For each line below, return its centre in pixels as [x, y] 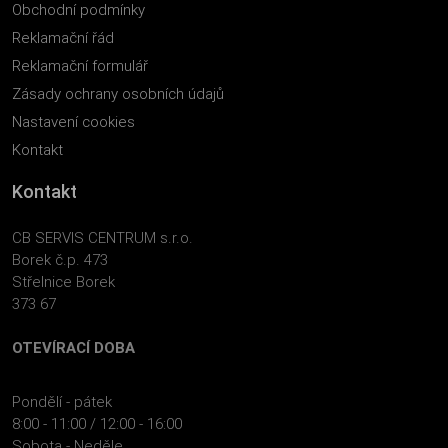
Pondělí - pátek [62, 401]
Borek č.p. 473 [60, 259]
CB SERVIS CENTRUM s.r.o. [102, 237]
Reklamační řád [63, 37]
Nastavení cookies [73, 121]
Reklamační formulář [80, 65]
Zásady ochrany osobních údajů [118, 93]
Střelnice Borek [63, 281]
